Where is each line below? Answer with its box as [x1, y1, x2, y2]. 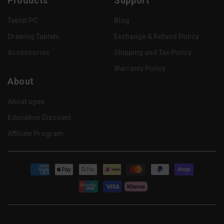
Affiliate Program [7, 129, 63, 137]
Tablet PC [7, 16, 37, 24]
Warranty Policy [114, 64, 166, 72]
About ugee [7, 97, 44, 105]
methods [17, 178, 46, 187]
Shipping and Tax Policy [114, 48, 192, 56]
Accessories [7, 48, 49, 56]
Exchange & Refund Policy [114, 32, 199, 40]
